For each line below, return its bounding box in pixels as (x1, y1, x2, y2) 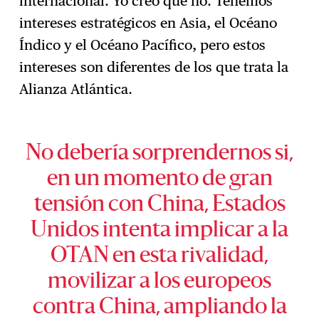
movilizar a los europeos (48, 272, 271, 293)
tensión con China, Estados (33, 195, 286, 216)
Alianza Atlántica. (19, 80, 137, 98)
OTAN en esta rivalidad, (51, 246, 268, 268)
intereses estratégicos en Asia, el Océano (19, 14, 278, 32)
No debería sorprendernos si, (26, 144, 293, 165)
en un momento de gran (46, 169, 273, 191)
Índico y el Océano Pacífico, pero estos (19, 36, 266, 54)
